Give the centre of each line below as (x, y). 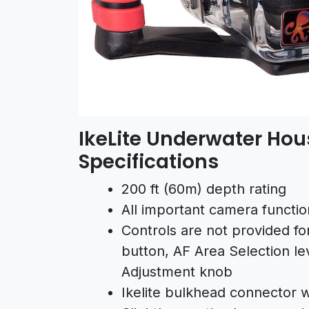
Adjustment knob (177, 271)
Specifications (149, 161)
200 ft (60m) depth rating (204, 189)
